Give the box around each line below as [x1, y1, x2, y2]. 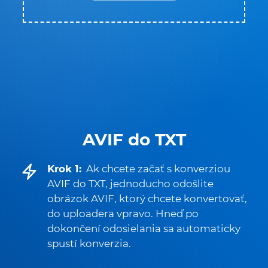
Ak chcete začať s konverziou [86, 163, 230, 175]
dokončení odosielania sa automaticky [47, 223, 240, 234]
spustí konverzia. [47, 237, 131, 249]
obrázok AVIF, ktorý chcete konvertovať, [47, 193, 247, 205]
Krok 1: [47, 163, 81, 175]
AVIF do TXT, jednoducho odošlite [47, 178, 214, 190]
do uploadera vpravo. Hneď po [47, 208, 199, 220]
